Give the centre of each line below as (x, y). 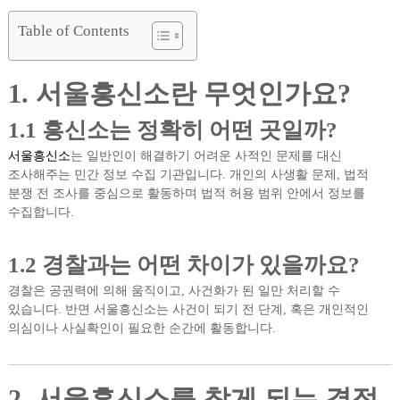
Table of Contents (73, 31)
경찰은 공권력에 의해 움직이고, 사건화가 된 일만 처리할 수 (174, 291)
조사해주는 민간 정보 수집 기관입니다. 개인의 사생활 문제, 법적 (188, 175)
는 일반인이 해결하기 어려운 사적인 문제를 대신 (206, 156)
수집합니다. (41, 212)
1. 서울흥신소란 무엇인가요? (179, 93)
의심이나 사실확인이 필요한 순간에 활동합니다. (142, 328)
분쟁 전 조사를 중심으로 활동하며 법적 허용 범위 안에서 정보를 (186, 193)
